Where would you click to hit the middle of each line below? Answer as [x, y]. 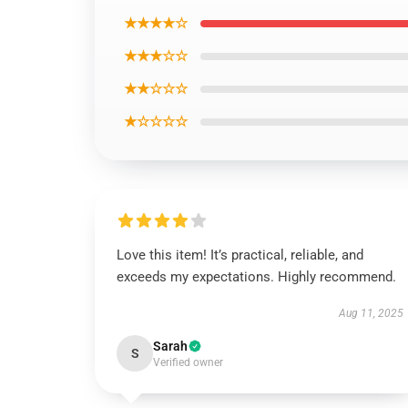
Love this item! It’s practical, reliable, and [240, 255]
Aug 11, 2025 [371, 313]
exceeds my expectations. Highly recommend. [258, 277]
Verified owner [188, 362]
